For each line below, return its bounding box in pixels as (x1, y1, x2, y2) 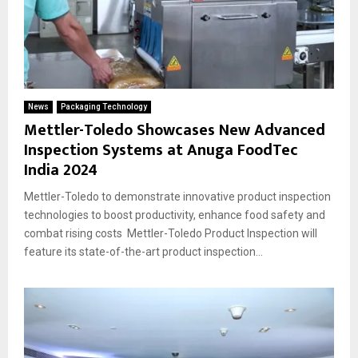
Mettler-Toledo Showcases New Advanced (24, 116, 325, 144)
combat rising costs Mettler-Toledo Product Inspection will (24, 226, 317, 240)
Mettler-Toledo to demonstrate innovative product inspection (24, 189, 331, 203)
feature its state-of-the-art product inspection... (24, 245, 263, 258)
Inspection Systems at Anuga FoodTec (24, 136, 298, 164)
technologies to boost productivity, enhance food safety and (24, 208, 325, 221)
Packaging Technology (61, 101, 147, 111)
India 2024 (24, 156, 97, 184)
